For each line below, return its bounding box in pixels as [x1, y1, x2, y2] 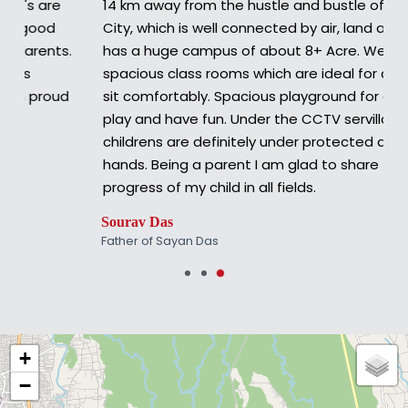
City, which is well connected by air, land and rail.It [25, 17, 361, 37]
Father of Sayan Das [24, 231, 142, 250]
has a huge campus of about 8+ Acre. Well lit [25, 40, 331, 60]
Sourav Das [24, 213, 97, 229]
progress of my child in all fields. [25, 177, 240, 197]
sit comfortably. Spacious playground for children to [25, 86, 378, 106]
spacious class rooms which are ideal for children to [25, 63, 376, 83]
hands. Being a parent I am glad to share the [25, 154, 330, 174]
